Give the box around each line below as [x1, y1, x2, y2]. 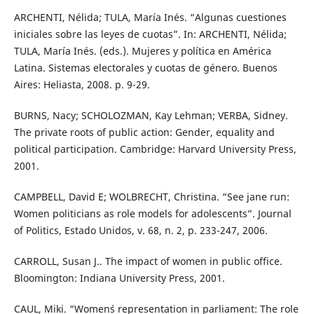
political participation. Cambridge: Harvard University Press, [13, 142, 296, 156]
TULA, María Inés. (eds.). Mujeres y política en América [13, 43, 271, 57]
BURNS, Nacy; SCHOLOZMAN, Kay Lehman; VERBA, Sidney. [13, 108, 288, 122]
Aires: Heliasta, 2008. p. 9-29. [13, 77, 150, 91]
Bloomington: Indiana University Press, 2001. [13, 271, 225, 285]
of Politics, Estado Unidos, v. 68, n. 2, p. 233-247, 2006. [13, 223, 268, 237]
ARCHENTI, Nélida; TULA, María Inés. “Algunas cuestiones [13, 10, 287, 24]
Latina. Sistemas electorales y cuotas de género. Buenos [13, 60, 278, 74]
